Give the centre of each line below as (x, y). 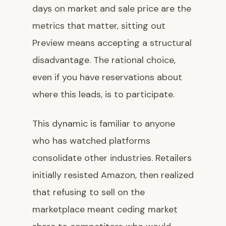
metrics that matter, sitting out (99, 26)
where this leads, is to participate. (103, 94)
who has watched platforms (91, 141)
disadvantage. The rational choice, (104, 60)
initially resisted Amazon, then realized (113, 175)
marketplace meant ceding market (105, 209)
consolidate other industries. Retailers (112, 158)
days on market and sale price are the (112, 9)
